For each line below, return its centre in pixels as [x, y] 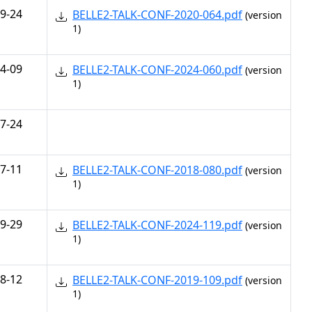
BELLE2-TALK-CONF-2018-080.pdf [157, 170]
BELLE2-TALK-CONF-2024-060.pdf [157, 70]
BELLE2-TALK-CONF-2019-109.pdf [157, 280]
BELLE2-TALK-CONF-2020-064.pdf [157, 15]
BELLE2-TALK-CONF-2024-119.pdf [157, 225]
